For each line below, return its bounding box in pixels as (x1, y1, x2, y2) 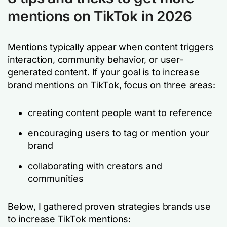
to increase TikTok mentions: (8, 214, 131, 224)
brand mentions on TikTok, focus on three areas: (8, 80, 215, 90)
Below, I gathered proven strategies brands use (8, 201, 211, 212)
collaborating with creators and (28, 161, 162, 171)
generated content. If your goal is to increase (8, 67, 200, 78)
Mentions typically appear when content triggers (8, 42, 214, 52)
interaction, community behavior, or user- (8, 54, 183, 65)
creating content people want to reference (28, 107, 212, 118)
